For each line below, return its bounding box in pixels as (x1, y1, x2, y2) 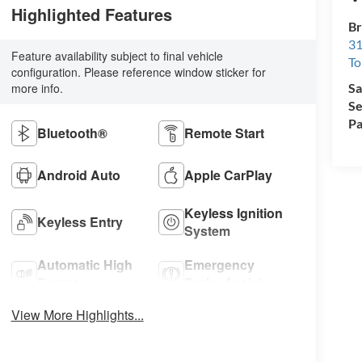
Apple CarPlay (184, 165, 273, 184)
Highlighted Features (11, 2, 172, 26)
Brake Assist (184, 272, 263, 292)
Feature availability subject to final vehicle (11, 47, 223, 64)
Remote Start (184, 123, 265, 142)
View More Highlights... (11, 305, 144, 324)
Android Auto (36, 165, 120, 184)
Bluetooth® (36, 123, 107, 142)
